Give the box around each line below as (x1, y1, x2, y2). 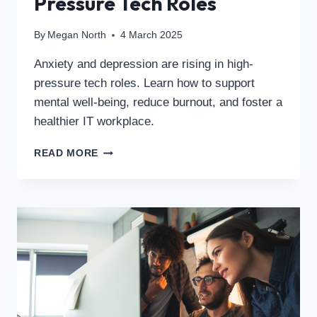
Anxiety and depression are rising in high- (34, 57, 253, 71)
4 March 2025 (120, 30, 183, 41)
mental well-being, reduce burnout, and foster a (34, 96, 282, 110)
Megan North (47, 30, 107, 41)
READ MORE (34, 148, 99, 159)
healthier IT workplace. (34, 115, 154, 129)
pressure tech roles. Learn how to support (34, 76, 255, 91)
